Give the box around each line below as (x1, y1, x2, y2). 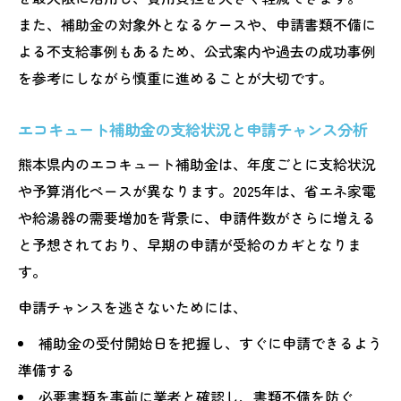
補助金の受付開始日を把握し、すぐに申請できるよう (38, 331, 382, 354)
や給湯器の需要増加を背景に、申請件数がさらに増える (18, 206, 376, 228)
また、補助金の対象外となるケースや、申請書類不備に (18, 13, 376, 35)
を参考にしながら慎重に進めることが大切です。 (18, 66, 333, 89)
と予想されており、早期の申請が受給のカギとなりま (18, 233, 362, 255)
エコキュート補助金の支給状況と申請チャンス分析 (18, 117, 368, 141)
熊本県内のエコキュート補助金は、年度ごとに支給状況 (18, 152, 376, 175)
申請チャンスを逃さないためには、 (18, 295, 247, 318)
